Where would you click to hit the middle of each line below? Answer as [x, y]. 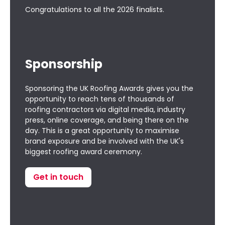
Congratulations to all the [71, 10]
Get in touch [58, 177]
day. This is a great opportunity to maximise [102, 131]
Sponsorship [64, 64]
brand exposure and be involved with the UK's [104, 141]
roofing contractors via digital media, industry [105, 109]
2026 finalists [140, 10]
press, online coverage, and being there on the [107, 120]
